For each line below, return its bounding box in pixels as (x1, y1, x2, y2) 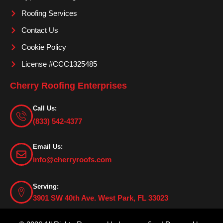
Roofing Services (21, 9, 77, 17)
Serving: (33, 182, 59, 190)
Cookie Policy (21, 43, 66, 51)
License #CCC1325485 (21, 60, 97, 68)
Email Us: (33, 143, 63, 150)
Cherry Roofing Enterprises (10, 81, 127, 91)
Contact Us (21, 26, 58, 34)
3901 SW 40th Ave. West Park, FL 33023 (33, 194, 168, 202)
